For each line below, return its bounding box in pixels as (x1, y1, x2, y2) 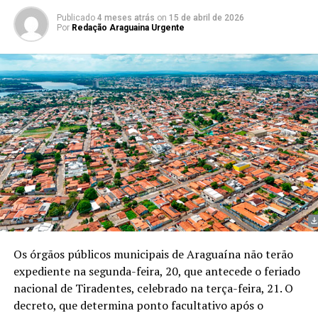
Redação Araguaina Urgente (71, 22, 185, 33)
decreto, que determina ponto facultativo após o (13, 297, 263, 314)
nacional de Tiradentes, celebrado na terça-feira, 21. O (13, 280, 293, 297)
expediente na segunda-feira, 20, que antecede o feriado (13, 263, 300, 280)
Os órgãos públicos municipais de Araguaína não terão (13, 246, 293, 263)
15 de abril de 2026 (168, 12, 244, 23)
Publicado (56, 12, 95, 23)
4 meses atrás (97, 12, 155, 23)
